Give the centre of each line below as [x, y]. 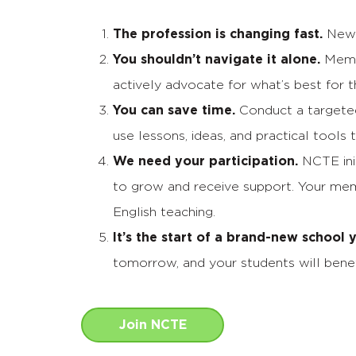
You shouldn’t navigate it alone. [217, 60]
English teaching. [164, 213]
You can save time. [174, 111]
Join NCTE [153, 325]
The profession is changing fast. [218, 35]
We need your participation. [205, 162]
